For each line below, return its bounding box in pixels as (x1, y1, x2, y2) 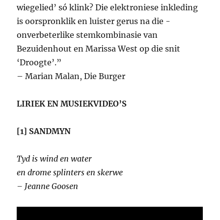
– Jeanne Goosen (17, 181, 79, 192)
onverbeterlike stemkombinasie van (17, 30, 158, 40)
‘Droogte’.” (17, 57, 62, 68)
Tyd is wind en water (17, 154, 92, 164)
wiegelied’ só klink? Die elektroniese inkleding (17, 2, 198, 13)
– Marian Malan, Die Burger (17, 71, 126, 82)
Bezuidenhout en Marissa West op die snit (17, 44, 181, 54)
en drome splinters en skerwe (17, 167, 123, 178)
